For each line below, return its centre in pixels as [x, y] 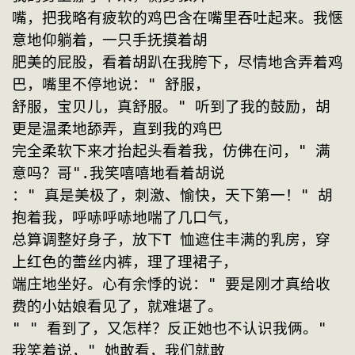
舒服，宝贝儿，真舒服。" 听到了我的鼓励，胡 [171, 107]
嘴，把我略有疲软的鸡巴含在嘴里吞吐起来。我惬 [177, 18]
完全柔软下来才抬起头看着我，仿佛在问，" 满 [171, 151]
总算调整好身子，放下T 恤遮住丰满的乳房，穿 [171, 240]
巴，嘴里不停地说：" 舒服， [111, 85]
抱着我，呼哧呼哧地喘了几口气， [125, 218]
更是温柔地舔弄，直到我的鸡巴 [117, 129]
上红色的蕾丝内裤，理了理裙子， [125, 262]
